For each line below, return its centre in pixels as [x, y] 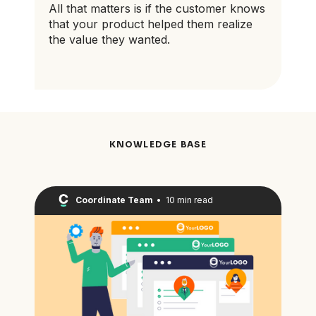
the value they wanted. [109, 39]
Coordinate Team [114, 200]
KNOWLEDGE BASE [158, 144]
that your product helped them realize [151, 24]
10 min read [189, 200]
